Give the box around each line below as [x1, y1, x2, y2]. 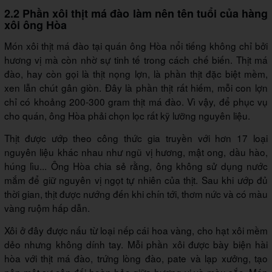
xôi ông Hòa [4, 16, 67, 33]
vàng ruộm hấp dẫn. [4, 200, 90, 214]
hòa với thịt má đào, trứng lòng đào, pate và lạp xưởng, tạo [4, 251, 268, 265]
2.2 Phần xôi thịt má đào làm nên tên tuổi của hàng [4, 5, 268, 21]
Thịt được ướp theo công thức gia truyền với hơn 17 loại [4, 131, 268, 144]
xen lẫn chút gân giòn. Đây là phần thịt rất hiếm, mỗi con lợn [4, 80, 268, 94]
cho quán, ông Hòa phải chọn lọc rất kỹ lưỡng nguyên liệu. [4, 108, 250, 122]
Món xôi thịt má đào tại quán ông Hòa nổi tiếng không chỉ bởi [4, 38, 268, 52]
